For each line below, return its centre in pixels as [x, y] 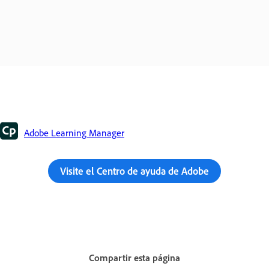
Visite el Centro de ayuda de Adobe [134, 171]
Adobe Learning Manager [74, 133]
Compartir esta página [134, 258]
